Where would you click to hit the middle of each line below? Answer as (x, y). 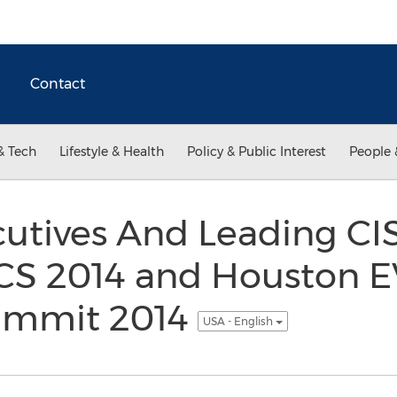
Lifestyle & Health (112, 152)
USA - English (239, 321)
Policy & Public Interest (257, 152)
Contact (58, 84)
